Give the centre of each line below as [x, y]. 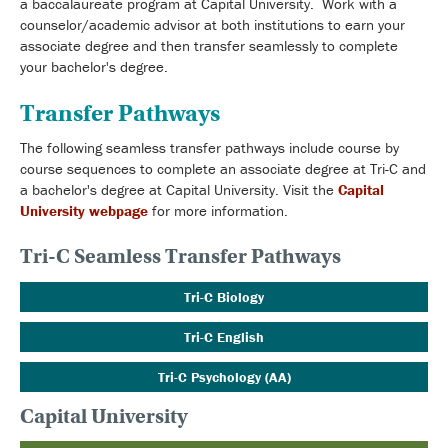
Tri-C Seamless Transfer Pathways [180, 257]
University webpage [84, 211]
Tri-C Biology [224, 297]
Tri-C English [224, 337]
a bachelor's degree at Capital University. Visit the [179, 190]
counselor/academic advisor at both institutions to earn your [212, 25]
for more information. [218, 211]
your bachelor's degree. [94, 67]
